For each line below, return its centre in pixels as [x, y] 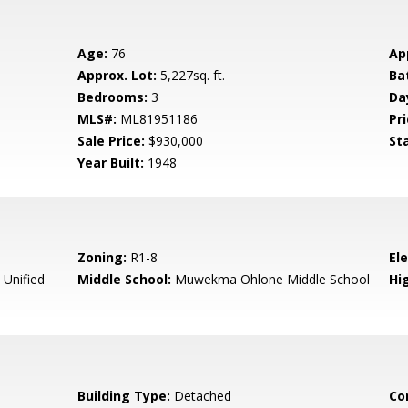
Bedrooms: [113, 97]
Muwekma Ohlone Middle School [271, 279]
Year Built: [111, 163]
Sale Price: [112, 141]
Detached [201, 396]
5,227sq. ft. [191, 75]
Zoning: [102, 257]
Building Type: [124, 396]
